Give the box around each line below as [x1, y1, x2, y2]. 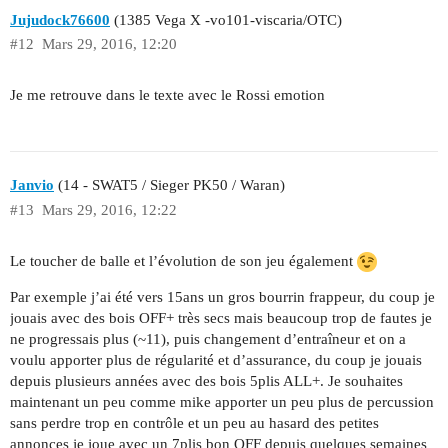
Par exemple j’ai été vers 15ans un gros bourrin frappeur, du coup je [10, 289, 435, 306]
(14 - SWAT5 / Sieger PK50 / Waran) [54, 176, 285, 193]
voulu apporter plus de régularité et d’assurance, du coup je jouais [10, 352, 422, 369]
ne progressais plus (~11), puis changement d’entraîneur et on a [10, 331, 406, 348]
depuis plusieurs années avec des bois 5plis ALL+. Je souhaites [10, 373, 403, 390]
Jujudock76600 [10, 11, 110, 28]
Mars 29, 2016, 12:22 [41, 201, 177, 218]
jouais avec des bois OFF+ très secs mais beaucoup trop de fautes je [10, 310, 432, 327]
